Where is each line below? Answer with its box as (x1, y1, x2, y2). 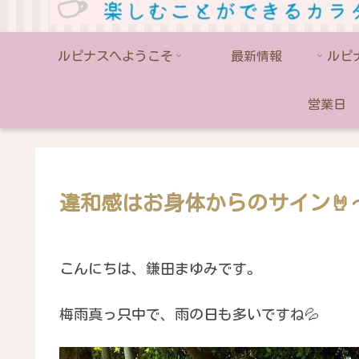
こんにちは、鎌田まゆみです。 (59, 260, 261, 276)
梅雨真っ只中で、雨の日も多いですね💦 (59, 307, 319, 322)
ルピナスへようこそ (58, 49, 173, 63)
